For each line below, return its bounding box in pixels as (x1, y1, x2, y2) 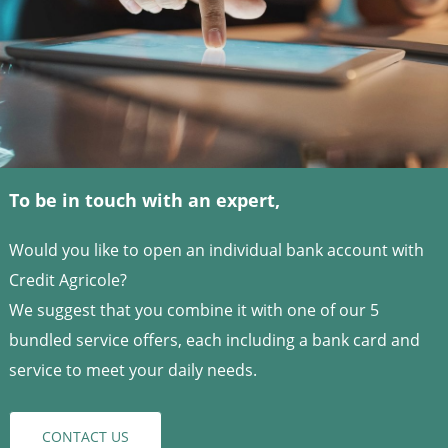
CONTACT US (41, 426, 129, 446)
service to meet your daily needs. (8, 358, 257, 381)
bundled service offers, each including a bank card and (8, 328, 420, 351)
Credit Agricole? (8, 268, 127, 291)
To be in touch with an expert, (8, 187, 280, 212)
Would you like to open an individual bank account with (8, 238, 424, 261)
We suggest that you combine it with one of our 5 (8, 298, 379, 321)
